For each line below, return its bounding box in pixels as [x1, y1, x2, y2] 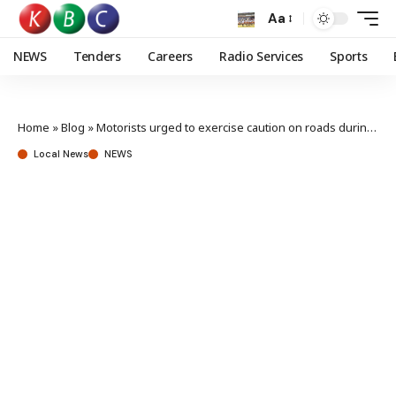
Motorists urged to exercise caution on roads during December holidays [96, 119, 367, 135]
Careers [147, 48, 193, 65]
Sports [330, 48, 368, 65]
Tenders [72, 48, 121, 65]
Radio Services [218, 48, 304, 65]
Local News [34, 148, 88, 160]
